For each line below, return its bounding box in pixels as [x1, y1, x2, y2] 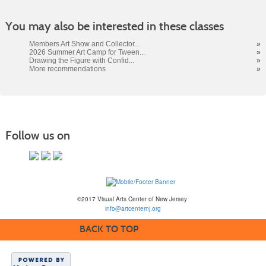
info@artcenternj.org [105, 204, 161, 213]
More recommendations [28, 65, 106, 74]
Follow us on [5, 128, 70, 143]
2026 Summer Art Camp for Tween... [28, 48, 145, 57]
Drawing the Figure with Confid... [28, 56, 134, 65]
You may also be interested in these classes [5, 19, 224, 34]
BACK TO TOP [80, 223, 139, 235]
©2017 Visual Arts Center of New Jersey [77, 194, 189, 203]
